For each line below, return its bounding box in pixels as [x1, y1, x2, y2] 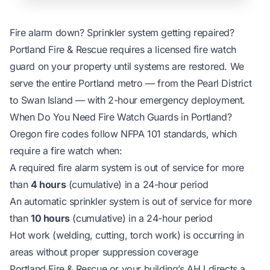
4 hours [31, 178, 66, 190]
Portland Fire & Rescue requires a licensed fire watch [10, 43, 236, 55]
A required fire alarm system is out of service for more [10, 161, 245, 174]
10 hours [31, 212, 70, 224]
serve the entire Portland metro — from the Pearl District [10, 77, 252, 89]
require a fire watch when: [10, 144, 122, 157]
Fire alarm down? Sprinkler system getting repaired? [10, 26, 234, 39]
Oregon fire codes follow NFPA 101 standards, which [10, 127, 237, 140]
